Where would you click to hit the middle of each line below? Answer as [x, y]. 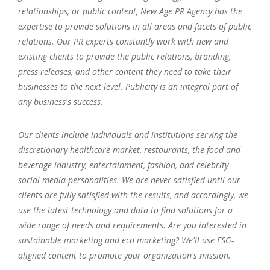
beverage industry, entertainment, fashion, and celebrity [123, 165]
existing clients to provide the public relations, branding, [124, 56]
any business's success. [61, 101]
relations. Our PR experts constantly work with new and [123, 41]
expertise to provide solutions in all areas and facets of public [135, 26]
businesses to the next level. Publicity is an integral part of [128, 86]
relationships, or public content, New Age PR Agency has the [130, 11]
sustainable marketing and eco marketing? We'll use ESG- [126, 240]
